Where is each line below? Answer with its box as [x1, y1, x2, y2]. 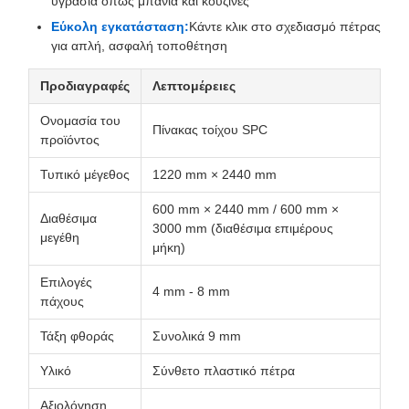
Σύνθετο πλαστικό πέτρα [152, 363, 295, 379]
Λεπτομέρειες [152, 79, 236, 94]
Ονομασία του [40, 113, 121, 129]
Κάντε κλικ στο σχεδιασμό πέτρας [189, 19, 381, 35]
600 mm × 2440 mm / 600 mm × [152, 202, 339, 217]
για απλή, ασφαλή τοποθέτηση [51, 38, 227, 54]
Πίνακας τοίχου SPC [152, 122, 267, 138]
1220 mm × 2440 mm [152, 167, 277, 183]
